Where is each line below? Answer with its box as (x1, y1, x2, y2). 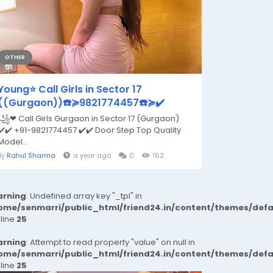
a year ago (73, 151, 111, 160)
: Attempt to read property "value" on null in (26, 236, 195, 248)
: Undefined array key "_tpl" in (26, 190, 142, 202)
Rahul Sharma (7, 151, 55, 160)
